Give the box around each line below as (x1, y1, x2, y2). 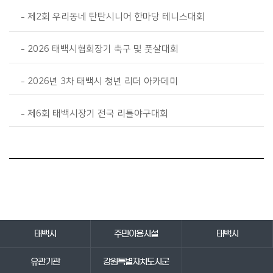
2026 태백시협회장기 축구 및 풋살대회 (27, 44, 179, 54)
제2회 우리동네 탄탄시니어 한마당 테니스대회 (27, 12, 205, 22)
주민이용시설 (114, 229, 158, 238)
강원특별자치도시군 (103, 257, 169, 266)
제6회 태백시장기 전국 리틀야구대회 (27, 108, 168, 119)
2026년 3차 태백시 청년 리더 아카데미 (27, 76, 178, 87)
